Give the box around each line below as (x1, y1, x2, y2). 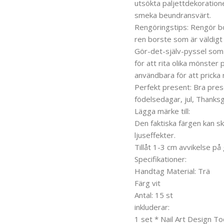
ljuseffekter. (134, 129, 175, 140)
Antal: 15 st (134, 189, 173, 200)
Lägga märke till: (134, 105, 190, 116)
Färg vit (134, 177, 160, 188)
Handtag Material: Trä (134, 165, 210, 176)
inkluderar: (134, 201, 169, 212)
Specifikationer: (134, 153, 186, 164)
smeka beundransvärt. (134, 9, 211, 20)
